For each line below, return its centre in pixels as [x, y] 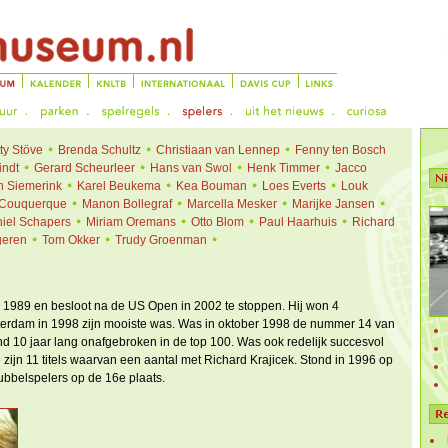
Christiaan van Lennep [217, 150]
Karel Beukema [118, 186]
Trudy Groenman [160, 240]
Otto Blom [217, 222]
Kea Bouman [211, 186]
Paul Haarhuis [297, 222]
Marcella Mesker [231, 204]
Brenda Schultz [99, 150]
